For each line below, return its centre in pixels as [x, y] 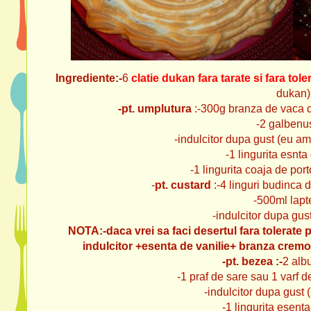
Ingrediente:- [89, 78]
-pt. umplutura [154, 109]
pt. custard [183, 185]
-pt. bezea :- [252, 261]
